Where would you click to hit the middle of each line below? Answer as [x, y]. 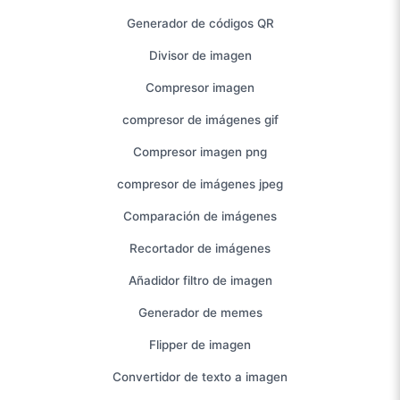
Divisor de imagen [200, 55]
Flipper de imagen [200, 345]
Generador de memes [200, 312]
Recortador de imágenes [200, 248]
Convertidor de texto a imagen [200, 377]
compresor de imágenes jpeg [200, 184]
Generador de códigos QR [200, 23]
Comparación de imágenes [200, 216]
